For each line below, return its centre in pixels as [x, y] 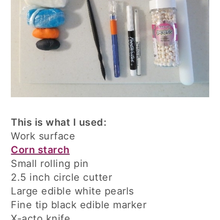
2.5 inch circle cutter [62, 177]
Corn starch [40, 150]
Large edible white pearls [72, 191]
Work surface [43, 136]
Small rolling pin [50, 163]
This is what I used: [59, 122]
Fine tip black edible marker [79, 205]
